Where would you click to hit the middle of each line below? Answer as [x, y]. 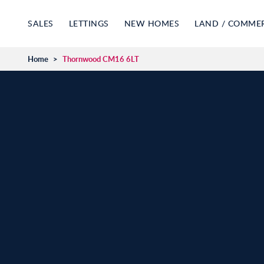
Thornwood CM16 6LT [101, 59]
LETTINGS [89, 23]
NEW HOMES [151, 23]
